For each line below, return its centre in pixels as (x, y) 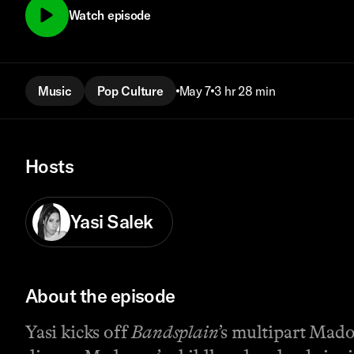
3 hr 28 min (245, 90)
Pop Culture (130, 90)
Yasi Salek (112, 222)
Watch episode (109, 15)
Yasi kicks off (79, 332)
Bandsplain (175, 332)
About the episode (100, 296)
